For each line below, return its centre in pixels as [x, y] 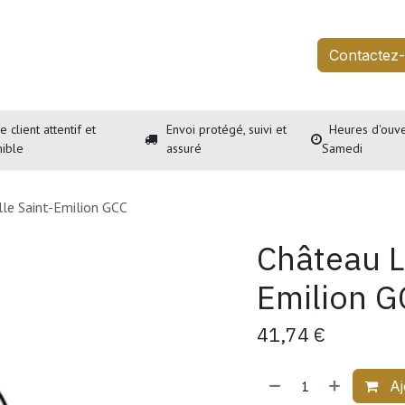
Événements [260, 55]
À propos [171, 55]
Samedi [344, 148]
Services [95, 55]
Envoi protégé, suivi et [226, 129]
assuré [184, 148]
